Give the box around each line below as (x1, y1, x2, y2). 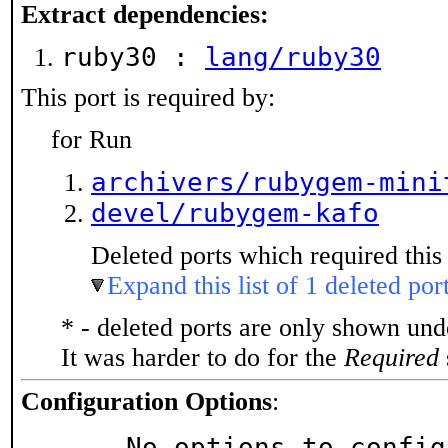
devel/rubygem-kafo (91, 198, 379, 228)
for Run (51, 125, 132, 154)
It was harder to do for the (61, 343, 344, 372)
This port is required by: (21, 83, 275, 112)
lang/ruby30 (205, 42, 381, 72)
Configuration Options (21, 387, 272, 416)
